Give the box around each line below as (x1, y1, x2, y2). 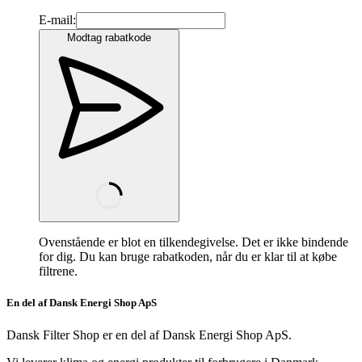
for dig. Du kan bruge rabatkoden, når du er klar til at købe (39, 250, 337, 264)
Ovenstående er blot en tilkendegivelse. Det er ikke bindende (39, 235, 348, 250)
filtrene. (39, 264, 78, 279)
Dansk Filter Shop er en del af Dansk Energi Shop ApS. (6, 327, 292, 342)
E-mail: (39, 13, 76, 27)
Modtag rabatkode (67, 32, 151, 44)
